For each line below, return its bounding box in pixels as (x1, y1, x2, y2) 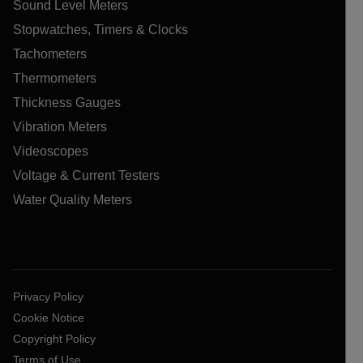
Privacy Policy (13, 289, 83, 303)
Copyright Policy (13, 331, 96, 345)
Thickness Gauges (13, 95, 121, 109)
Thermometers (13, 70, 96, 85)
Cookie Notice (13, 310, 84, 324)
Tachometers (13, 46, 87, 61)
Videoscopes (13, 143, 88, 158)
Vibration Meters (13, 119, 107, 134)
